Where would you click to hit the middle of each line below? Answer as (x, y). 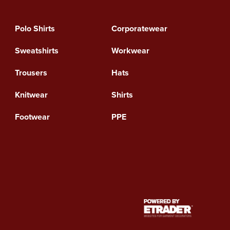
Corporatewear (140, 28)
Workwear (131, 50)
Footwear (32, 117)
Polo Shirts (35, 28)
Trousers (31, 72)
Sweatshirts (36, 50)
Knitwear (31, 94)
